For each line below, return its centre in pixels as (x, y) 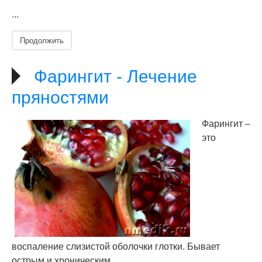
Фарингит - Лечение (116, 76)
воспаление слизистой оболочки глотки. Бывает (116, 247)
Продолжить (42, 40)
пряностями (60, 97)
